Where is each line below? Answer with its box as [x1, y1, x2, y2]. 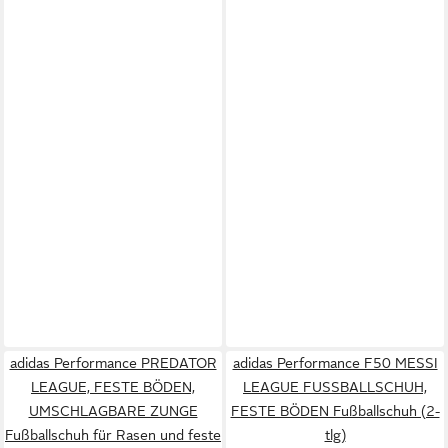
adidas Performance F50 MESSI [232, 354, 438, 371]
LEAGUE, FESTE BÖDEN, [31, 378, 195, 395]
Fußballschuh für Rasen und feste [5, 426, 221, 443]
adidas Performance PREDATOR [9, 354, 217, 371]
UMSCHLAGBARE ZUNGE [28, 402, 198, 419]
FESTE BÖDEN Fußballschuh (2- [230, 402, 440, 419]
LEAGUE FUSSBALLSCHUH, [243, 378, 427, 395]
